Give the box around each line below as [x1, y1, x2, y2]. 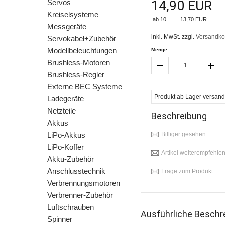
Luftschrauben [47, 203, 94, 211]
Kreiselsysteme [47, 10, 98, 19]
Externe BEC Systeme [47, 82, 122, 91]
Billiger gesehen [161, 131, 206, 138]
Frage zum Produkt [161, 168, 213, 175]
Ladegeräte [47, 94, 84, 103]
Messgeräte [47, 22, 86, 31]
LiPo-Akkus [47, 131, 85, 139]
